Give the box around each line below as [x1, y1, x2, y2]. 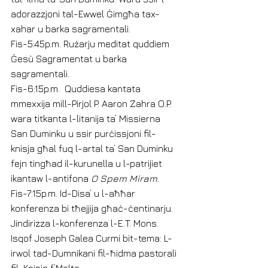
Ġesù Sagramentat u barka [11, 53, 129, 64]
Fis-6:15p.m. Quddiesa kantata [11, 83, 143, 94]
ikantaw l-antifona [11, 173, 91, 184]
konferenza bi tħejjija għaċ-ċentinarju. [11, 203, 175, 214]
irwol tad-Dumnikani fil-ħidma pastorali [11, 248, 179, 258]
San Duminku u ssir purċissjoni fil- [11, 128, 156, 139]
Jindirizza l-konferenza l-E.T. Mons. [11, 218, 161, 229]
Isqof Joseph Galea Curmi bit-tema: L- [11, 233, 172, 243]
